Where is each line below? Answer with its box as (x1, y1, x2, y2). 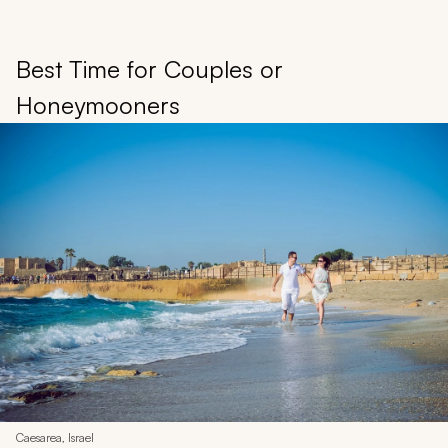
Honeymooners (16, 90, 180, 121)
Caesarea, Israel (16, 429, 94, 445)
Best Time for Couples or (16, 54, 283, 85)
